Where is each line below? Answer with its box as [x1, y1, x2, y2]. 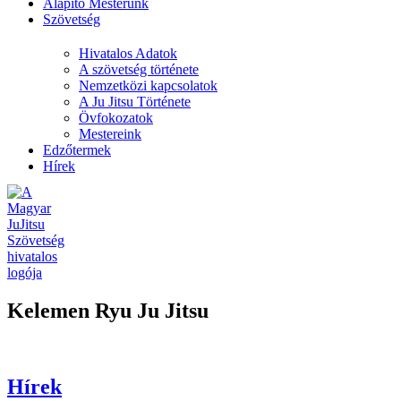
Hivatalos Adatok [79, 46, 177, 61]
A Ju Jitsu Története [79, 94, 191, 109]
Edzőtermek [43, 142, 111, 158]
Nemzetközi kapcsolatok [79, 78, 218, 93]
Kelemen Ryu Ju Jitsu [7, 298, 209, 322]
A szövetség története [79, 62, 199, 77]
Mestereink [79, 126, 141, 141]
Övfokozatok [79, 110, 153, 125]
